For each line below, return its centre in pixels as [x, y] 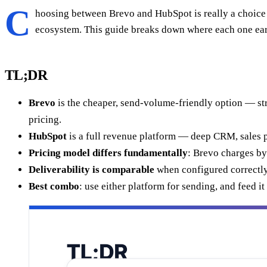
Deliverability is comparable [91, 169]
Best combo [54, 186]
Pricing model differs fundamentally [108, 153]
